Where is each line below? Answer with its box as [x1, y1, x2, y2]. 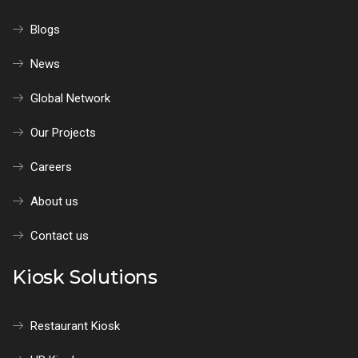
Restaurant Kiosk [30, 318, 120, 333]
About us [30, 193, 78, 209]
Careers [30, 159, 72, 174]
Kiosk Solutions [12, 265, 157, 288]
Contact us [30, 228, 89, 243]
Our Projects [30, 125, 96, 140]
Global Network [30, 90, 110, 105]
